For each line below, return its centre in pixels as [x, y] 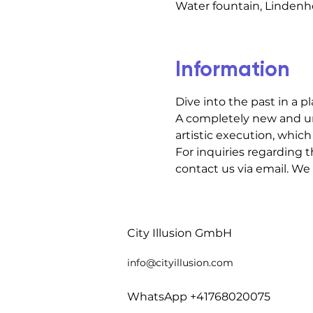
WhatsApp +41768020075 [199, 296]
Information [232, 69]
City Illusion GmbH [180, 233]
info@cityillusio [165, 262]
